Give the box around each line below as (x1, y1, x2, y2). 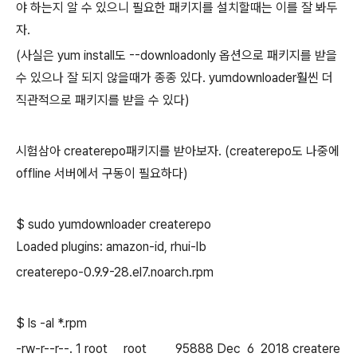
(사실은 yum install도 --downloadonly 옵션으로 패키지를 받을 (16, 48, 337, 64)
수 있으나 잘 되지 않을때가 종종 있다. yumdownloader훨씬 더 (16, 70, 333, 86)
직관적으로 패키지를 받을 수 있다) (16, 92, 190, 108)
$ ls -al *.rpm (16, 316, 87, 331)
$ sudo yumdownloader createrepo (16, 217, 211, 233)
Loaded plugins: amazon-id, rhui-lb (16, 239, 206, 255)
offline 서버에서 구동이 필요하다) (16, 166, 188, 182)
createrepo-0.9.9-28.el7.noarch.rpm (16, 265, 214, 280)
